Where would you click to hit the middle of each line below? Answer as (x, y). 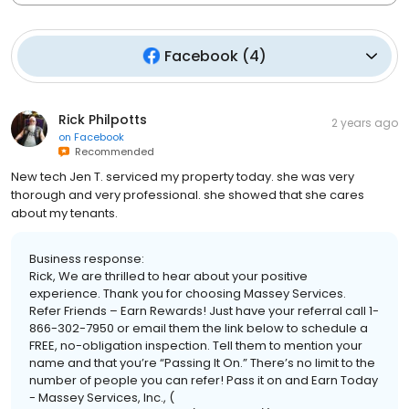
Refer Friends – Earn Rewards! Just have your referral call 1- (204, 310)
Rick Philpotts (103, 119)
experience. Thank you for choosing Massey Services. (188, 293)
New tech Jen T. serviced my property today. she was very (183, 176)
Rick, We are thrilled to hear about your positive (168, 276)
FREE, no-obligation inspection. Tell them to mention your (196, 345)
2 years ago (365, 122)
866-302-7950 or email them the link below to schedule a (199, 328)
